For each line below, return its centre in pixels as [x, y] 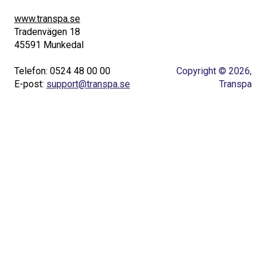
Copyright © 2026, [214, 71]
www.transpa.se [47, 18]
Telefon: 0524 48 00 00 [62, 71]
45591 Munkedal [49, 45]
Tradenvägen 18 [47, 31]
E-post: [30, 84]
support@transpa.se [88, 84]
